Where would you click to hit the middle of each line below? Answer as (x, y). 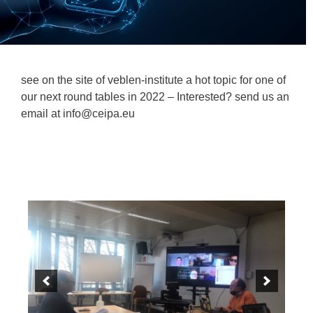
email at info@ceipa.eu (81, 114)
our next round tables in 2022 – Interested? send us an (155, 97)
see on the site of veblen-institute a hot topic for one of (153, 80)
